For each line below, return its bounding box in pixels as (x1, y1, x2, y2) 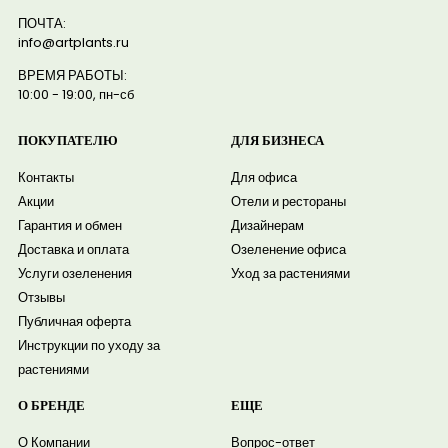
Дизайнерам (231, 216, 305, 236)
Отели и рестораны (231, 192, 347, 212)
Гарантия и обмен (17, 216, 122, 236)
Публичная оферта (17, 312, 131, 332)
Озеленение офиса (231, 240, 347, 260)
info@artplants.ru (17, 32, 129, 52)
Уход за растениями (231, 264, 351, 284)
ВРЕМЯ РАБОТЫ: (17, 66, 127, 86)
